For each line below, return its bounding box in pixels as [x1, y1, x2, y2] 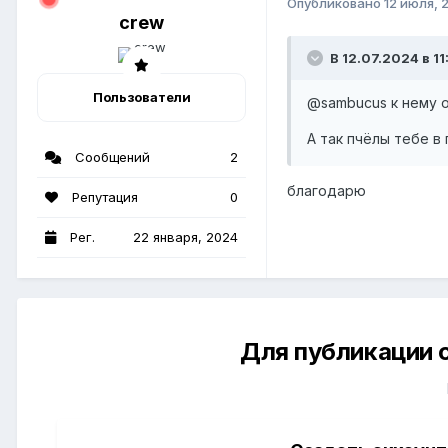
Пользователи [92, 89, 191, 106]
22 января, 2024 [133, 229, 238, 246]
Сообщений [71, 149, 150, 166]
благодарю [287, 181, 366, 199]
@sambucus [307, 93, 387, 111]
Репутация [68, 189, 138, 206]
